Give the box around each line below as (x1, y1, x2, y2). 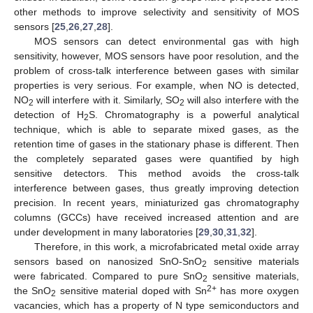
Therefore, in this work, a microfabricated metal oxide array (34, 240, 299, 252)
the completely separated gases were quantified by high (14, 152, 299, 164)
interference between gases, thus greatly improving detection (14, 182, 299, 194)
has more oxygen (216, 284, 300, 296)
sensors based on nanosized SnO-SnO (14, 255, 202, 267)
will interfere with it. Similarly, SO (34, 94, 180, 105)
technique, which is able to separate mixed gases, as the (14, 123, 299, 135)
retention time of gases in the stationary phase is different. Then (14, 138, 299, 150)
